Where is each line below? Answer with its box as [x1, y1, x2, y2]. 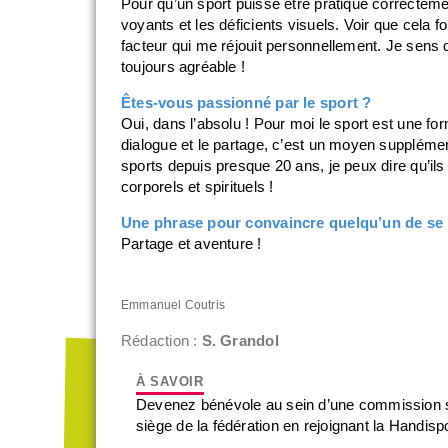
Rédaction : [121, 333, 202, 349]
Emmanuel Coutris [121, 298, 225, 312]
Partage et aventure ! [121, 236, 262, 252]
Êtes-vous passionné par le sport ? [121, 95, 372, 111]
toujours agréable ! [121, 59, 246, 75]
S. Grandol [201, 333, 279, 349]
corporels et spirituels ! [121, 179, 274, 195]
